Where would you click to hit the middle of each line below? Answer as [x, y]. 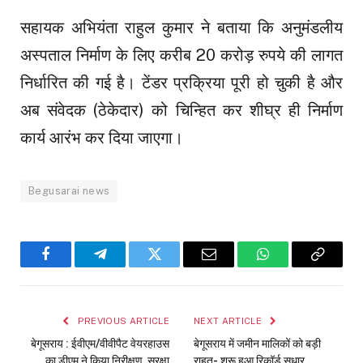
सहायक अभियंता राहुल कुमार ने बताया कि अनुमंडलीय [181, 27]
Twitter [174, 266]
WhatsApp [293, 266]
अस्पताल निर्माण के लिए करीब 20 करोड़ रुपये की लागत [181, 55]
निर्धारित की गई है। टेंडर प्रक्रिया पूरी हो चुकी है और [181, 82]
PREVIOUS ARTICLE [122, 320]
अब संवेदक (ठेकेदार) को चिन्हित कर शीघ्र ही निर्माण [181, 110]
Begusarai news [69, 190]
